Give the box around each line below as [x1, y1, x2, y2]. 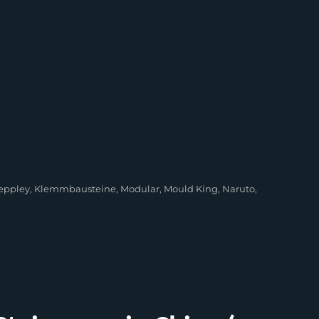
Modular [120, 183, 160, 194]
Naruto [222, 183, 256, 194]
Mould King [164, 183, 219, 194]
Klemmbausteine [34, 183, 117, 194]
